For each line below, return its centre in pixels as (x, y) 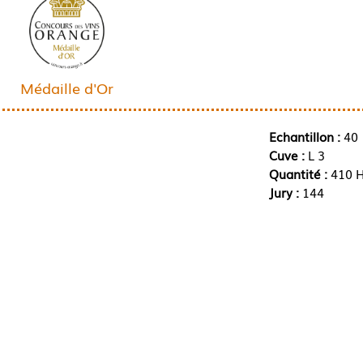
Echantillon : (304, 136)
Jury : (285, 192)
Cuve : (288, 154)
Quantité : (299, 173)
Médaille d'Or (66, 87)
